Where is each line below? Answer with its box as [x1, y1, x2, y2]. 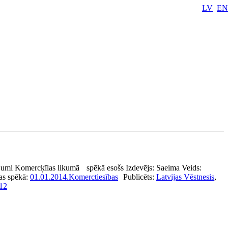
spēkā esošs [87, 163, 124, 172]
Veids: [182, 163, 202, 172]
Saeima [156, 163, 180, 172]
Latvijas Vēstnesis [156, 173, 214, 181]
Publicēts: [123, 173, 156, 181]
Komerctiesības [69, 173, 118, 181]
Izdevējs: [126, 163, 156, 172]
